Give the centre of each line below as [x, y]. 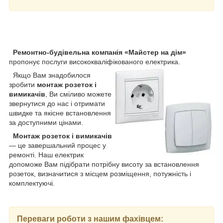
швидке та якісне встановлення [60, 113]
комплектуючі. [32, 183]
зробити [23, 84]
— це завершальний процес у [57, 145]
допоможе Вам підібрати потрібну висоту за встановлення [104, 164]
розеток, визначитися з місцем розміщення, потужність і [100, 173]
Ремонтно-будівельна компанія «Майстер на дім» [100, 52]
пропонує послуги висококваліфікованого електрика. [95, 61]
